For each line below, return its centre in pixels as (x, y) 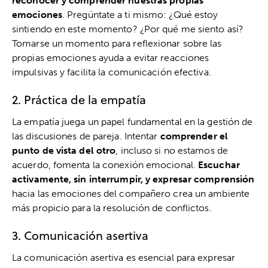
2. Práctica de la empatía (79, 100)
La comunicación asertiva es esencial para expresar (124, 258)
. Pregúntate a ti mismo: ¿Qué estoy (140, 15)
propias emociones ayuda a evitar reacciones (111, 58)
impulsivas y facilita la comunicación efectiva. (112, 72)
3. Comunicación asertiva (80, 235)
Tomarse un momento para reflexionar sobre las (117, 43)
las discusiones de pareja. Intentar (86, 136)
